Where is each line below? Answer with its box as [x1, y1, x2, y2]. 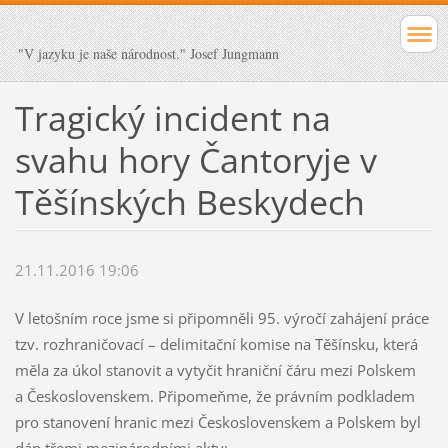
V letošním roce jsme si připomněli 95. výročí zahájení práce [14, 308, 429, 329]
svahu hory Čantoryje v [14, 136, 377, 183]
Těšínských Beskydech [14, 178, 365, 225]
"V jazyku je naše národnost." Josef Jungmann [18, 44, 279, 63]
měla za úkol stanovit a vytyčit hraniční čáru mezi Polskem [14, 360, 416, 381]
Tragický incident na [14, 94, 331, 141]
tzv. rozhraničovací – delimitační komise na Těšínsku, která [14, 334, 422, 355]
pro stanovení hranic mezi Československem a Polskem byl [14, 412, 421, 433]
